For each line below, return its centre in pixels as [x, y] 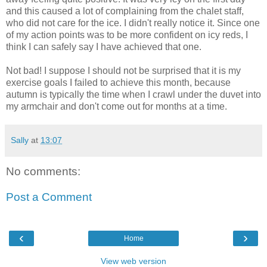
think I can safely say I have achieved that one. [104, 46]
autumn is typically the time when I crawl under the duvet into [133, 94]
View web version [133, 261]
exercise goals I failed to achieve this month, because [118, 82]
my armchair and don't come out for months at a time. [117, 106]
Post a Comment [49, 197]
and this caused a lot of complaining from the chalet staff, [125, 11]
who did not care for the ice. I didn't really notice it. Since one [133, 23]
